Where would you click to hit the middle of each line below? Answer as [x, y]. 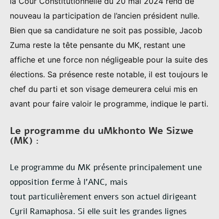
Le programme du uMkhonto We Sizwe [102, 131]
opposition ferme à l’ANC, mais [69, 182]
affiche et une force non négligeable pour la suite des [109, 59]
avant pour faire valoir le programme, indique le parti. [109, 103]
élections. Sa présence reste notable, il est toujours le [109, 74]
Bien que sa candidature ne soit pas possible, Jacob [106, 30]
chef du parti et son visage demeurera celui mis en [104, 89]
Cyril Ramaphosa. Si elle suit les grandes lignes [98, 211]
